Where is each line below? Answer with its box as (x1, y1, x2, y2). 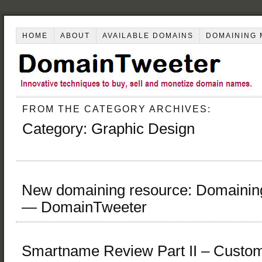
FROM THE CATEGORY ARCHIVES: (22, 104, 211, 114)
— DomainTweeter (22, 198, 147, 215)
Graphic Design (91, 119, 195, 137)
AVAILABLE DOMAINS (102, 31, 194, 40)
